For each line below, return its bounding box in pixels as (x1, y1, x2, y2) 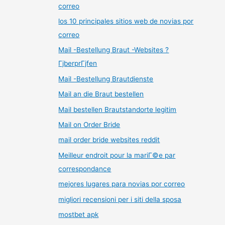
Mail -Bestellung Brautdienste (58, 74, 154, 83)
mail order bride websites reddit (58, 136, 160, 144)
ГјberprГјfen (58, 59, 97, 68)
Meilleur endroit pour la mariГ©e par (58, 151, 176, 159)
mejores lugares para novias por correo (58, 180, 185, 188)
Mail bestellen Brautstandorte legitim (58, 105, 177, 114)
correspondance (58, 164, 111, 173)
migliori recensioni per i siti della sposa (58, 195, 182, 203)
